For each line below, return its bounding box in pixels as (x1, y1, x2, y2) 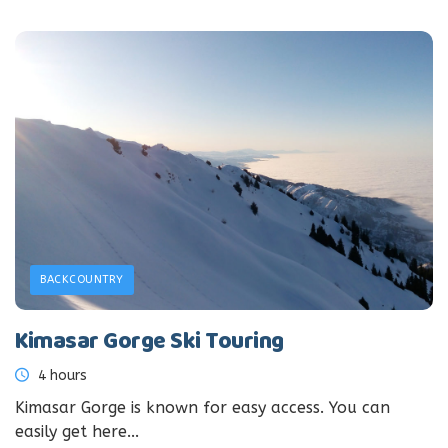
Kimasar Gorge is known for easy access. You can (15, 397, 390, 417)
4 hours (34, 366, 87, 384)
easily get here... (15, 421, 139, 441)
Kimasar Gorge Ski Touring (15, 323, 284, 361)
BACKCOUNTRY (40, 272, 124, 286)
